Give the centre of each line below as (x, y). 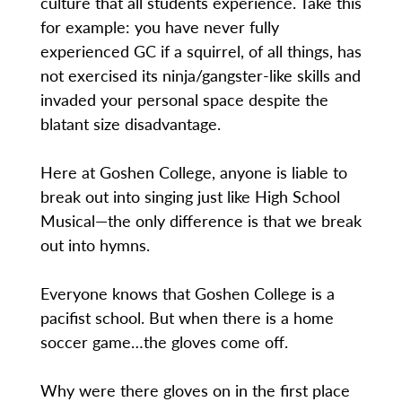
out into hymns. (95, 245)
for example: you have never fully (159, 27)
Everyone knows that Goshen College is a (187, 293)
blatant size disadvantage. (130, 124)
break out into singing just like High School (190, 197)
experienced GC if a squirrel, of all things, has (201, 51)
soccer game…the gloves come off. (164, 342)
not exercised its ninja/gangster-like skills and (200, 75)
